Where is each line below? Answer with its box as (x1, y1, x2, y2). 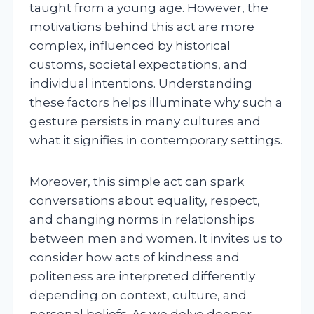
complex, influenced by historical (29, 38, 231, 53)
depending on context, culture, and (29, 287, 247, 302)
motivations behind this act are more (29, 19, 254, 34)
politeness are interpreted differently (29, 268, 255, 283)
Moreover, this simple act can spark (29, 174, 244, 189)
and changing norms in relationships (29, 212, 254, 226)
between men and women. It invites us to (29, 231, 282, 245)
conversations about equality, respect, (29, 193, 260, 207)
